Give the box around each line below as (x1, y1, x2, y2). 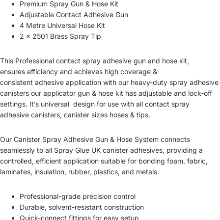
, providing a (163, 146, 203, 154)
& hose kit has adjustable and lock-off (90, 89, 212, 97)
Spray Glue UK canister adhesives (54, 146, 163, 154)
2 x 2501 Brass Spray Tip (20, 32, 103, 40)
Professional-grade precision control (20, 192, 136, 200)
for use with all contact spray (97, 100, 190, 108)
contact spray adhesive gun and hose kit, (54, 56, 189, 65)
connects (159, 135, 190, 143)
